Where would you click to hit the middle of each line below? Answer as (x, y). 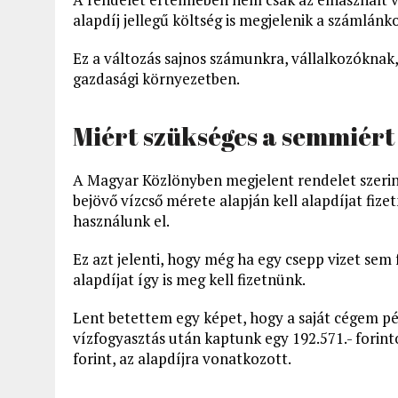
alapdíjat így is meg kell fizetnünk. (189, 279)
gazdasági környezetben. (156, 79)
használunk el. (121, 221)
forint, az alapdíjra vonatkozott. (182, 358)
